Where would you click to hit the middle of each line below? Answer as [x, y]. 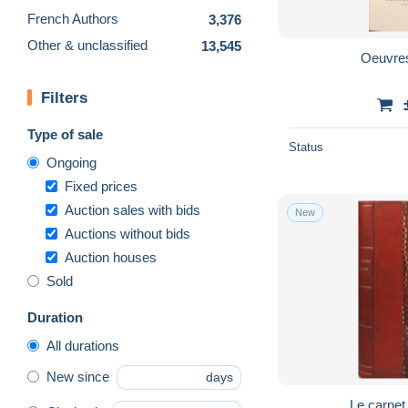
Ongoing [71, 162]
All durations [83, 345]
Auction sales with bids [133, 209]
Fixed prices [101, 186]
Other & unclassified [87, 46]
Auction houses [111, 257]
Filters [64, 97]
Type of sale [65, 134]
